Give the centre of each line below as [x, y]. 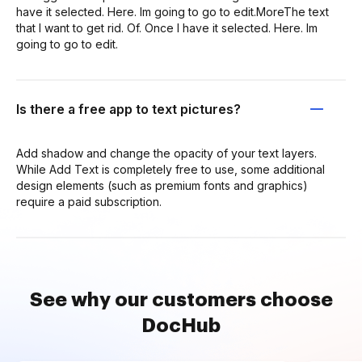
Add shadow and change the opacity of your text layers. [166, 153]
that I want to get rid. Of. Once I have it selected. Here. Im [167, 27]
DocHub [181, 325]
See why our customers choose [181, 299]
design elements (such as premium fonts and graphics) [162, 185]
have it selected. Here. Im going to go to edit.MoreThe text [173, 11]
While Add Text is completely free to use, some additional [170, 169]
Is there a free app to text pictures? [128, 109]
